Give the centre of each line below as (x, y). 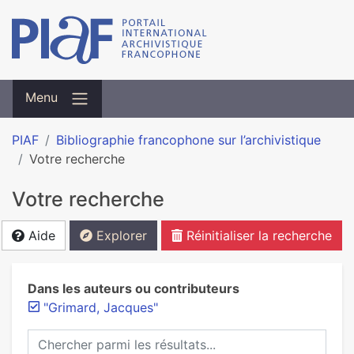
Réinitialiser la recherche (257, 235)
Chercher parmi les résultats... (116, 338)
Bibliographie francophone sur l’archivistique (188, 140)
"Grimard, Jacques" (101, 307)
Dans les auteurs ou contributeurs (134, 288)
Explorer (120, 235)
